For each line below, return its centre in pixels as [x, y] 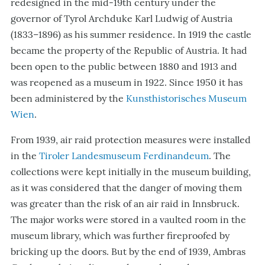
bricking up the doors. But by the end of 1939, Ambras [128, 251]
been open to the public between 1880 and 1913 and [124, 66]
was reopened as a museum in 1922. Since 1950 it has [127, 82]
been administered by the [68, 98]
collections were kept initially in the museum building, [131, 172]
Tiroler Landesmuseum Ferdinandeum [124, 156]
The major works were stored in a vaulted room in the [128, 219]
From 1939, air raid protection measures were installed [131, 140]
